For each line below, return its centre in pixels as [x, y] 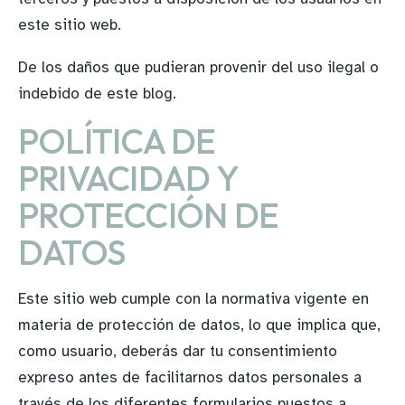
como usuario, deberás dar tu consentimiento [178, 351]
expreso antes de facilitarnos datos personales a [190, 377]
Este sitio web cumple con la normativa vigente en [193, 299]
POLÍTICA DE [117, 141]
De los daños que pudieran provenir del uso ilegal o [198, 67]
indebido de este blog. [97, 94]
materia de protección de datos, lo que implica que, [199, 325]
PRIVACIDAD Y [128, 178]
